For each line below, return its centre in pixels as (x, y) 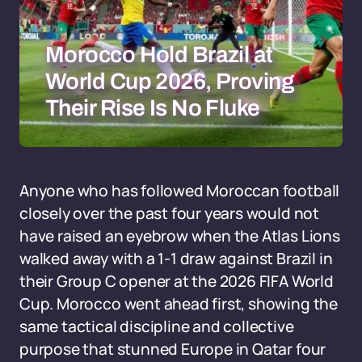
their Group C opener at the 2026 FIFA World (177, 281)
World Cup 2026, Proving (170, 81)
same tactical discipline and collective (157, 326)
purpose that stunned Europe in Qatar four (173, 349)
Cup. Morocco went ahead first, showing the (179, 304)
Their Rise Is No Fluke (153, 108)
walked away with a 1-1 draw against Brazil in (176, 259)
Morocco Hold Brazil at (159, 55)
